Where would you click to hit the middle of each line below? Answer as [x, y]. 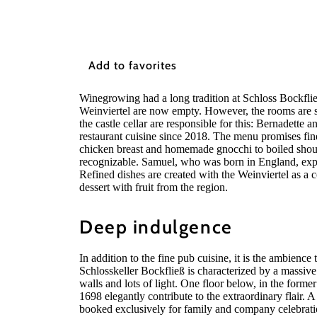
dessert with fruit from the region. [154, 188]
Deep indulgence [156, 227]
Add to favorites [133, 65]
